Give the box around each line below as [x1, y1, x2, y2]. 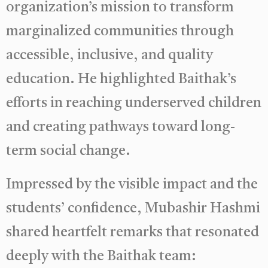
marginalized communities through [6, 24, 234, 39]
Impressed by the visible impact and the [6, 177, 258, 192]
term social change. [6, 144, 130, 159]
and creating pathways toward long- [6, 120, 235, 135]
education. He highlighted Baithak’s [6, 72, 236, 87]
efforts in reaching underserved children [6, 96, 261, 111]
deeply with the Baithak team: [6, 249, 196, 264]
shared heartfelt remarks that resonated [6, 225, 259, 240]
